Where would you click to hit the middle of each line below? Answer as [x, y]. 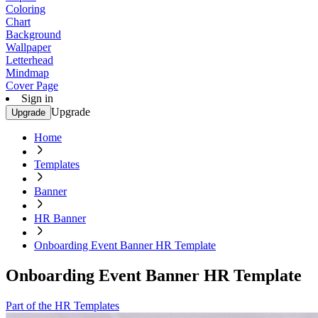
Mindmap [27, 73]
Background [33, 34]
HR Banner [60, 218]
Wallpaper [28, 47]
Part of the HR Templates [62, 305]
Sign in [37, 98]
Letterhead [29, 60]
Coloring [26, 9]
